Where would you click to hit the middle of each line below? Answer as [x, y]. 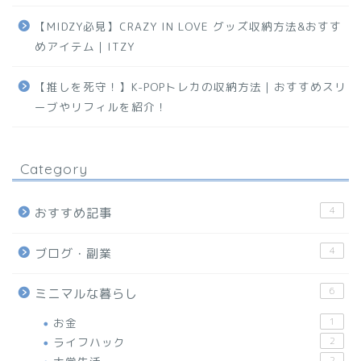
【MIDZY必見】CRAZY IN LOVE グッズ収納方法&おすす [188, 27]
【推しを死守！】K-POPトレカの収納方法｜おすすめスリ [191, 87]
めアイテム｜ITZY [85, 47]
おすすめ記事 [73, 214]
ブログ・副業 [73, 254]
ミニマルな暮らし [86, 294]
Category [54, 169]
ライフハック [89, 342]
